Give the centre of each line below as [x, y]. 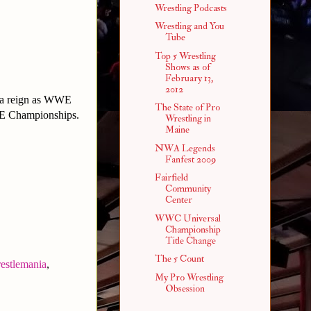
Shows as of [187, 67]
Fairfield [171, 178]
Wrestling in [188, 119]
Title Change [190, 240]
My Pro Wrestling [189, 277]
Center [178, 200]
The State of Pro [187, 108]
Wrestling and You [189, 26]
